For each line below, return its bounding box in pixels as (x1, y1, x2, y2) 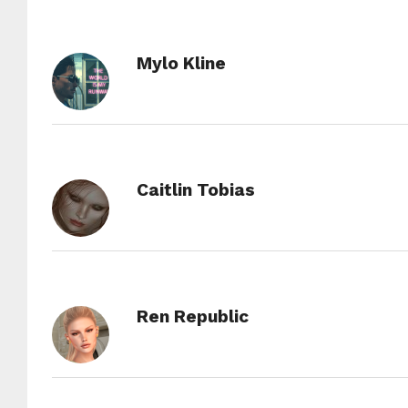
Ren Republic (136, 306, 249, 327)
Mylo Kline (136, 53, 226, 74)
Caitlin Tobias (136, 179, 255, 200)
